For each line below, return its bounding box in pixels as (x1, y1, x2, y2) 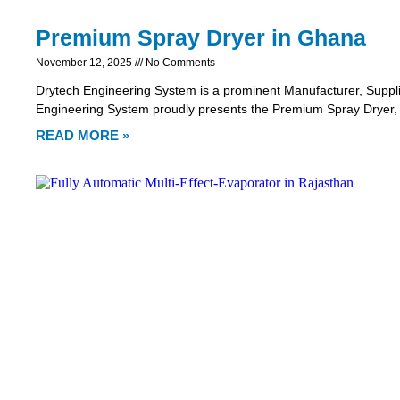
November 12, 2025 (36, 56, 135, 70)
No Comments (143, 56, 215, 70)
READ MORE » (36, 128, 129, 144)
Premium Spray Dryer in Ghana (36, 25, 366, 51)
